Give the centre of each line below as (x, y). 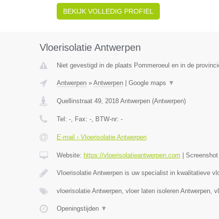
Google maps (148, 83)
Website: (70, 155)
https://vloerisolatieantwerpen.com (132, 155)
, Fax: (80, 119)
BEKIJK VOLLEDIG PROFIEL (108, 11)
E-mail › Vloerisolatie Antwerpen (101, 137)
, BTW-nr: (106, 119)
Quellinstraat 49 (79, 101)
